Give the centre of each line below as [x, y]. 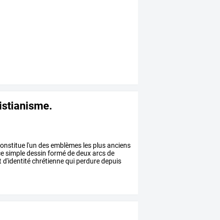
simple [15, 153]
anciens [118, 146]
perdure [87, 161]
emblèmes [66, 146]
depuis [111, 161]
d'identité [16, 161]
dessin [36, 153]
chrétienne [47, 161]
